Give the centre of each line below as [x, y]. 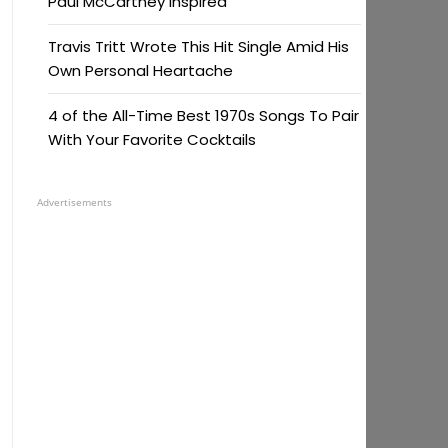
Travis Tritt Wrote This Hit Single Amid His [198, 46]
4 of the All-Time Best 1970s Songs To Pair [203, 115]
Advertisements [74, 202]
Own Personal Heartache [140, 70]
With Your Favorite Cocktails [151, 139]
